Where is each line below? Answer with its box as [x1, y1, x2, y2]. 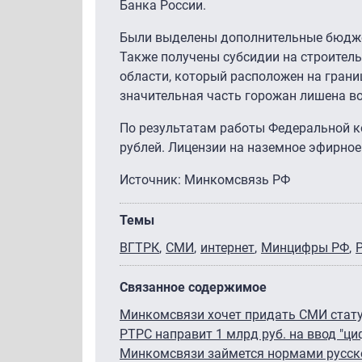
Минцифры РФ [261, 239, 349, 255]
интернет [200, 239, 255, 255]
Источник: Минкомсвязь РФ [120, 171, 290, 187]
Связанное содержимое [120, 279, 267, 295]
